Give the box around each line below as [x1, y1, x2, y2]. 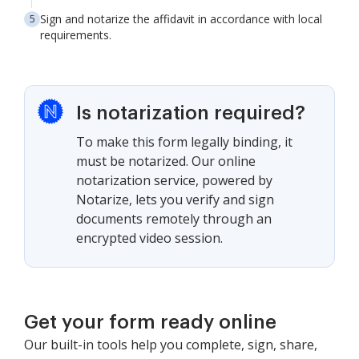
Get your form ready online [24, 313, 276, 332]
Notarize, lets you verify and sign [76, 191, 274, 208]
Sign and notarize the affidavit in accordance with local [40, 11, 322, 26]
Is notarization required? [76, 103, 305, 123]
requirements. [40, 27, 111, 42]
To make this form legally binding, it [76, 133, 292, 151]
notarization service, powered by [76, 171, 272, 189]
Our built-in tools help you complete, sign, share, [24, 336, 317, 353]
